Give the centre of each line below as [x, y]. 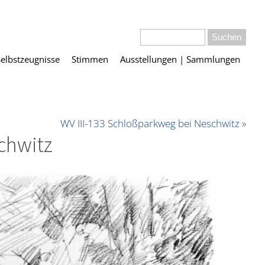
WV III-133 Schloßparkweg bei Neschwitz [150, 124]
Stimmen [90, 59]
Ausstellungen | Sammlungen [180, 59]
